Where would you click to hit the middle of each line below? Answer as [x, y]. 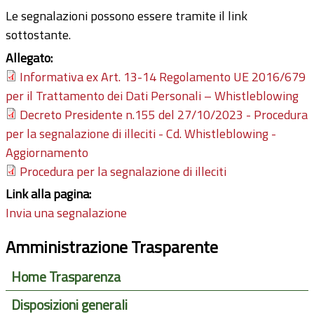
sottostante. [38, 35]
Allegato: [30, 58]
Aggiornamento [47, 153]
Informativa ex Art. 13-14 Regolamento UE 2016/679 [163, 77]
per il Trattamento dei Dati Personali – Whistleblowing [152, 96]
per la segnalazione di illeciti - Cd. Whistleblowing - [141, 134]
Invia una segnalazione [66, 212]
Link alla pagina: [50, 193]
